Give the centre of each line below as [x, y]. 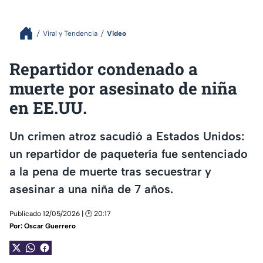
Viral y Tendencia [70, 33]
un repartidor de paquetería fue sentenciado [129, 154]
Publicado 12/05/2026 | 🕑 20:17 [60, 214]
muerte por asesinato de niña [123, 88]
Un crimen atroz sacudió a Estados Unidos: [127, 136]
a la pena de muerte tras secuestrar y [110, 171]
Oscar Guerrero [50, 226]
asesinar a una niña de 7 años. [91, 189]
